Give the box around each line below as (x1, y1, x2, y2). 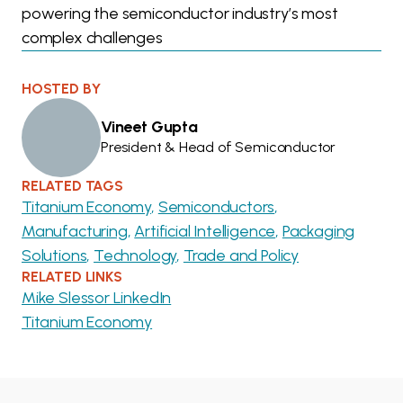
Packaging (282, 221, 355, 242)
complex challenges (22, 28, 163, 49)
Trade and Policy (183, 246, 299, 266)
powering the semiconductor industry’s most (22, 4, 338, 24)
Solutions (22, 246, 87, 266)
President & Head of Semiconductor (101, 139, 336, 157)
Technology (94, 246, 177, 266)
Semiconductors (157, 197, 275, 218)
